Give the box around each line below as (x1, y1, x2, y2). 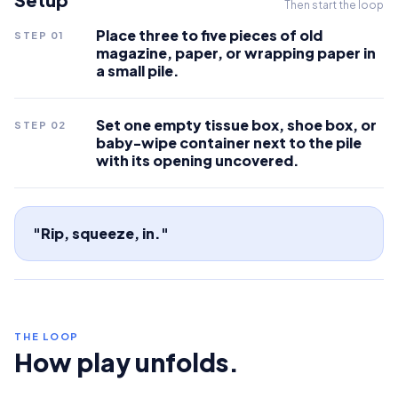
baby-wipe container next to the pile (96, 133, 362, 152)
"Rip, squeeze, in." (33, 224, 169, 243)
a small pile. (96, 61, 179, 80)
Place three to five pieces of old (96, 26, 322, 44)
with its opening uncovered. (96, 151, 299, 170)
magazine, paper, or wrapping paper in (96, 44, 376, 62)
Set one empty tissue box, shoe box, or (96, 115, 377, 134)
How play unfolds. (14, 346, 239, 378)
